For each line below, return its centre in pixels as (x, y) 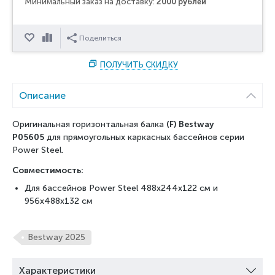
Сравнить (72, 38)
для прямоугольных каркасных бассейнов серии (144, 137)
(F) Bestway (190, 125)
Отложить (55, 38)
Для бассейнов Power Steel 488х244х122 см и (121, 188)
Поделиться (100, 38)
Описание (42, 96)
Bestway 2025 (56, 238)
